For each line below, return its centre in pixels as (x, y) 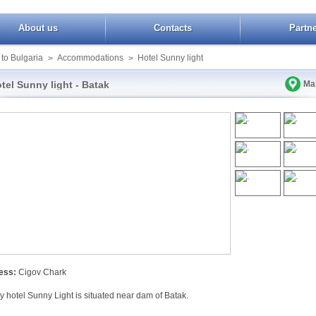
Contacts (173, 28)
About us (38, 28)
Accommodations (90, 58)
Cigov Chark (41, 272)
